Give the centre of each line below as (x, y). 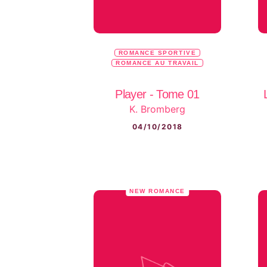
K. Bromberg (157, 109)
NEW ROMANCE (157, 191)
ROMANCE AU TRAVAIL (157, 63)
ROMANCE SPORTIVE (157, 52)
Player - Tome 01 (157, 94)
